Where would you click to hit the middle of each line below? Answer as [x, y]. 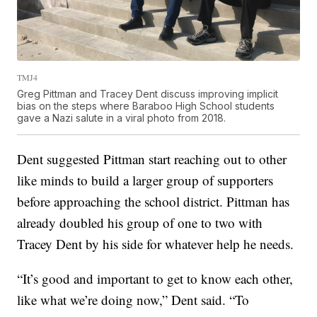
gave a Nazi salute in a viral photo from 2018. [122, 117]
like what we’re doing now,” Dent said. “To [133, 299]
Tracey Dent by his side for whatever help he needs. [156, 243]
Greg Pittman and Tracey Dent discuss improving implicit [148, 93]
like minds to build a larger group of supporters [145, 180]
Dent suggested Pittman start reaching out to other [152, 158]
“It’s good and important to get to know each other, [155, 278]
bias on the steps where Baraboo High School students [146, 105]
